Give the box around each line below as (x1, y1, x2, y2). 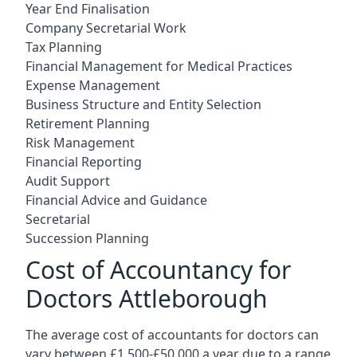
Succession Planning (25, 229, 149, 247)
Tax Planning (25, 37, 102, 56)
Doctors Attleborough (25, 281, 268, 315)
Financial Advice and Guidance (25, 190, 207, 209)
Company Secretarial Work (25, 18, 186, 37)
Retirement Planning (25, 114, 150, 132)
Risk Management (25, 133, 135, 151)
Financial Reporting (25, 152, 142, 171)
